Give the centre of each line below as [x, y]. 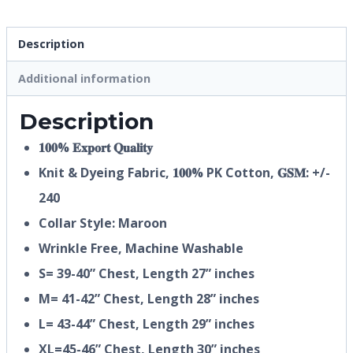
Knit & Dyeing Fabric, [106, 172]
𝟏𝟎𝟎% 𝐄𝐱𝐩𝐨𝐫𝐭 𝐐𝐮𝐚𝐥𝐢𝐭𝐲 [96, 147]
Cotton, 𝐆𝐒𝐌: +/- [276, 172]
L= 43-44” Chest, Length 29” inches [147, 323]
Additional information [85, 78]
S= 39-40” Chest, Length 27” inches [147, 273]
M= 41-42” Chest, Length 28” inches [149, 298]
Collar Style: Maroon [103, 223]
